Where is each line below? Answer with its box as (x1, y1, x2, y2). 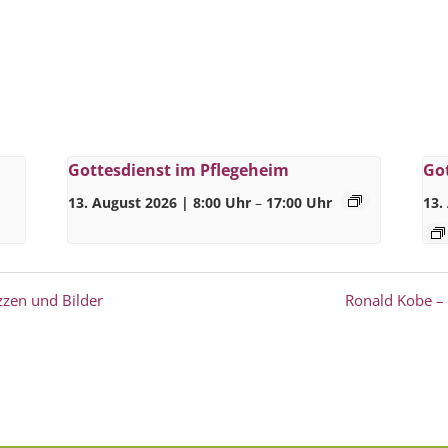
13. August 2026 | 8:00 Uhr (68, 194, 252, 212)
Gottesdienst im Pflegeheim (68, 159, 290, 181)
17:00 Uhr (266, 194, 333, 212)
